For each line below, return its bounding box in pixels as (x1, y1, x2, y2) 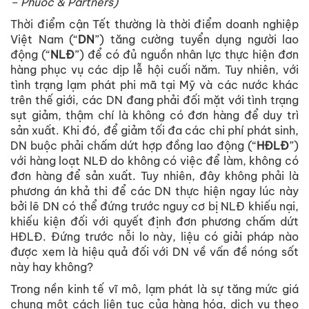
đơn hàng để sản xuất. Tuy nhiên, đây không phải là (10, 169, 299, 183)
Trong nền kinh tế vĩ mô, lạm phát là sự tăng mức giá (10, 282, 299, 297)
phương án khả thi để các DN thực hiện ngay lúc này (10, 184, 299, 199)
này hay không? (10, 260, 93, 275)
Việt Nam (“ (10, 32, 78, 47)
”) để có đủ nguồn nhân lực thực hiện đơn (74, 48, 299, 62)
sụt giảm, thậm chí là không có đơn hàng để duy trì (10, 108, 299, 123)
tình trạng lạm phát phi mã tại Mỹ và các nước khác (10, 78, 299, 92)
